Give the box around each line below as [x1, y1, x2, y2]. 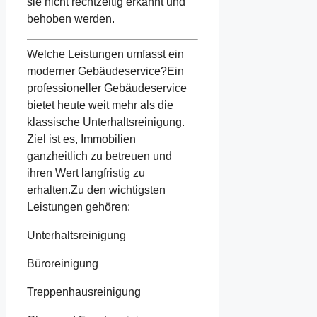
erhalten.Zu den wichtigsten [27, 184, 166, 197]
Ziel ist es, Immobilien [27, 133, 136, 146]
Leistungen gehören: [27, 201, 130, 214]
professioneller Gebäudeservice [27, 82, 187, 95]
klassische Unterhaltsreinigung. [27, 116, 185, 129]
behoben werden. [27, 13, 115, 25]
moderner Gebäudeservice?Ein [27, 65, 184, 78]
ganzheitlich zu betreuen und [27, 150, 172, 163]
